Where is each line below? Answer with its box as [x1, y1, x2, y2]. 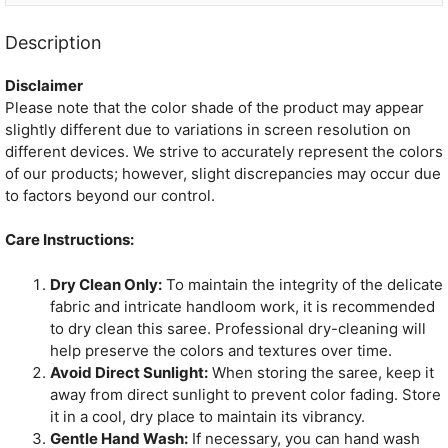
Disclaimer [5, 75, 83, 95]
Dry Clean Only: [50, 274, 162, 294]
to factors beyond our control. [5, 185, 215, 205]
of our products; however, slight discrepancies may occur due [5, 163, 441, 183]
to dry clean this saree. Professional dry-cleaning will [50, 318, 426, 338]
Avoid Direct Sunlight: [50, 362, 208, 382]
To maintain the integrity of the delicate [162, 274, 443, 294]
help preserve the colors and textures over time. [50, 340, 392, 360]
